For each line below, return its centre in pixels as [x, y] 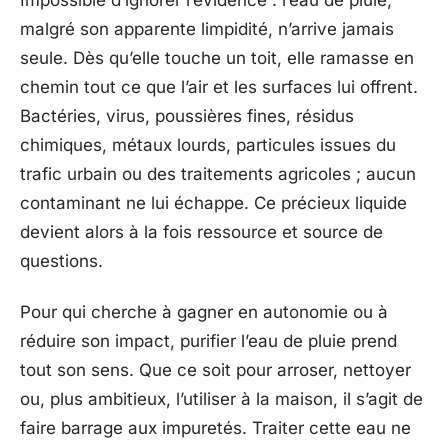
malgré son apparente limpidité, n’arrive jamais [207, 28]
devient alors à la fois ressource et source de [201, 231]
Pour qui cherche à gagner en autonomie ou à [204, 312]
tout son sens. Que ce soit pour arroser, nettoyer [215, 370]
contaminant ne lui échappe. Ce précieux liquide [213, 202]
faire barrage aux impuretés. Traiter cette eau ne [215, 428]
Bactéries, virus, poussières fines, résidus [187, 115]
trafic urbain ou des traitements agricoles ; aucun [218, 173]
